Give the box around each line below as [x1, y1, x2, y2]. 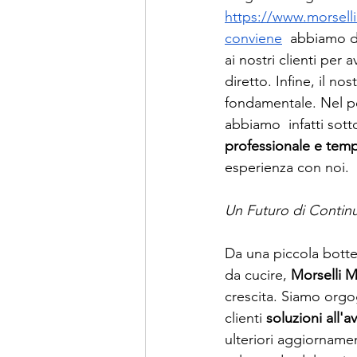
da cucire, [225, 266, 291, 284]
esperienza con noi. [225, 159, 349, 177]
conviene [225, 29, 282, 48]
